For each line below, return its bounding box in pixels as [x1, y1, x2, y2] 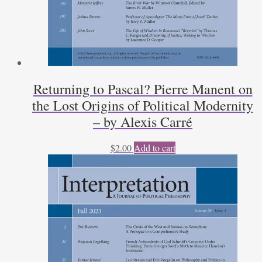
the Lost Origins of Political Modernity [32, 96, 253, 115]
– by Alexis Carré [93, 112, 192, 132]
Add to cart [133, 141, 175, 154]
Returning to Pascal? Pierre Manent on [33, 80, 253, 99]
